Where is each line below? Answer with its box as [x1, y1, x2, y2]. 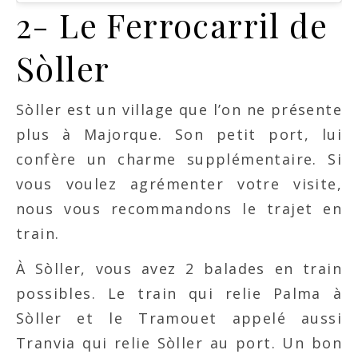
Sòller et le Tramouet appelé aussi [16, 308, 342, 328]
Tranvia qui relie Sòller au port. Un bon [16, 333, 342, 353]
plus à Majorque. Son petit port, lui [16, 125, 342, 145]
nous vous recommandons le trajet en [16, 199, 342, 219]
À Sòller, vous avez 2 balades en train [16, 259, 342, 279]
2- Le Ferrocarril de [16, 3, 328, 47]
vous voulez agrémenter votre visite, [16, 174, 342, 194]
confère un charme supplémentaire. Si [16, 149, 342, 169]
